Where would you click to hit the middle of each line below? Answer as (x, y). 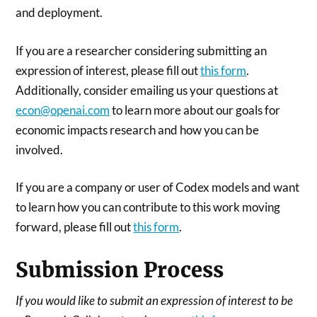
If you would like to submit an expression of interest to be (155, 300)
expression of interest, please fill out (108, 70)
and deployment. (59, 12)
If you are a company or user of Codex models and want (158, 187)
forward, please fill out (75, 227)
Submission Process (120, 270)
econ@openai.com (63, 110)
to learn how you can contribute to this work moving (148, 207)
